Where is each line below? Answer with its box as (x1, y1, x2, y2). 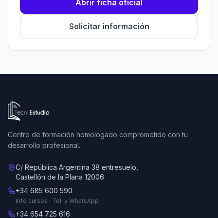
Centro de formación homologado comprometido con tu (8, 130, 188, 139)
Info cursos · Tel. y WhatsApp (16, 197, 99, 204)
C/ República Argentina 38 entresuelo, (16, 163, 138, 171)
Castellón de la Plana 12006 (16, 173, 104, 181)
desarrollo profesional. (8, 141, 80, 149)
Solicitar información (69, 21, 149, 31)
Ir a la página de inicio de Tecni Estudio (7, 102, 150, 111)
